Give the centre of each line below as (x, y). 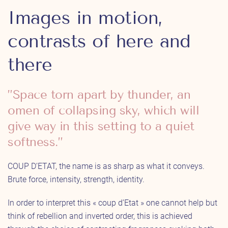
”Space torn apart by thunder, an (99, 94)
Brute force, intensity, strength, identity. (76, 179)
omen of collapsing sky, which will (103, 110)
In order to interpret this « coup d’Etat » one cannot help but (112, 203)
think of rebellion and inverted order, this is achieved (100, 216)
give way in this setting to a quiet (101, 126)
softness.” (35, 141)
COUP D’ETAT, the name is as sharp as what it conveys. (106, 166)
